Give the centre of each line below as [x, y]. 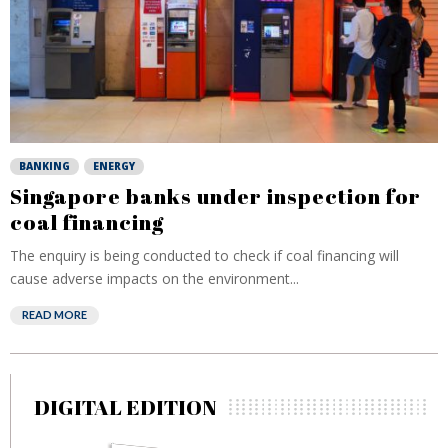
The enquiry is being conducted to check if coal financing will [204, 255]
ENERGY [114, 166]
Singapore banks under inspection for [215, 196]
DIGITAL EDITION [125, 407]
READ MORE [54, 314]
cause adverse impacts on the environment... [154, 278]
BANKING [44, 166]
